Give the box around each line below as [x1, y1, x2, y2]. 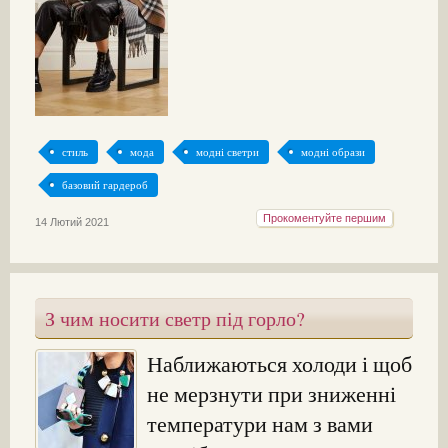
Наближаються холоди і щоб [147, 349, 412, 379]
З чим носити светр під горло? [45, 305, 305, 333]
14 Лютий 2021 [35, 216, 109, 229]
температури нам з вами [147, 409, 373, 439]
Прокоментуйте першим [263, 212, 386, 225]
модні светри [196, 144, 259, 160]
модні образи [301, 144, 365, 160]
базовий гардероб [62, 177, 148, 193]
